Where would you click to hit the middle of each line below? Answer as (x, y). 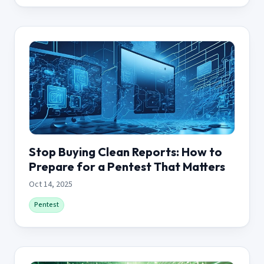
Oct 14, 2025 (51, 184)
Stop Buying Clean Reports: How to (126, 151)
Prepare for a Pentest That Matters (127, 166)
